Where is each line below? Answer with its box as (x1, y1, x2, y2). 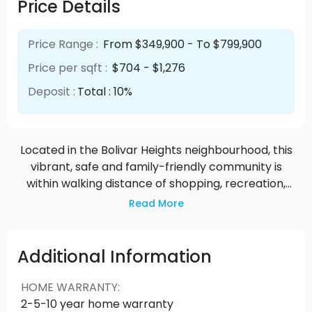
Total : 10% (77, 83, 133, 100)
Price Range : (28, 36, 99, 52)
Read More (128, 196, 184, 210)
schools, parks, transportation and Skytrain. (37, 192, 275, 208)
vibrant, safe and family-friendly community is (30, 158, 282, 175)
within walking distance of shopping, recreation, (26, 175, 286, 192)
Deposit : (28, 83, 76, 100)
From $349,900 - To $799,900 (103, 36, 263, 52)
